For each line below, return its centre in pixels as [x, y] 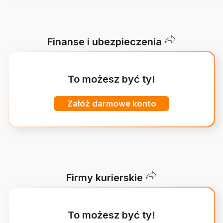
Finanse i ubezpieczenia [104, 42]
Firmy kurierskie [104, 178]
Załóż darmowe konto [111, 104]
